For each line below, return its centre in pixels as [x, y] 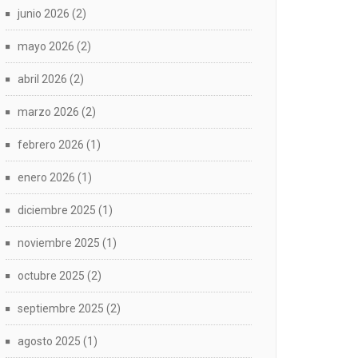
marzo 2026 [48, 112]
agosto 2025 [49, 341]
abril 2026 [42, 79]
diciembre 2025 [57, 210]
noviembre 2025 [59, 243]
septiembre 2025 [61, 308]
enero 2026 [46, 177]
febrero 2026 [51, 145]
